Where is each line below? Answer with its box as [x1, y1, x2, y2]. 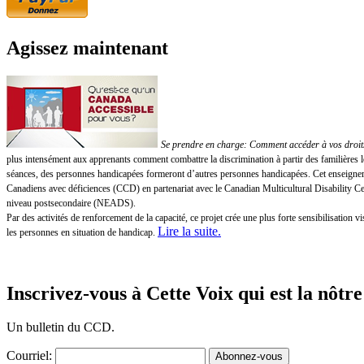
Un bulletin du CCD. [6, 320, 115, 335]
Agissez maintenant [6, 37, 168, 58]
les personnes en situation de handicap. [6, 226, 155, 238]
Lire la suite [158, 223, 218, 238]
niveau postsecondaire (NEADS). [6, 197, 136, 209]
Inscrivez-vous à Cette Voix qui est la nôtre [6, 282, 362, 304]
